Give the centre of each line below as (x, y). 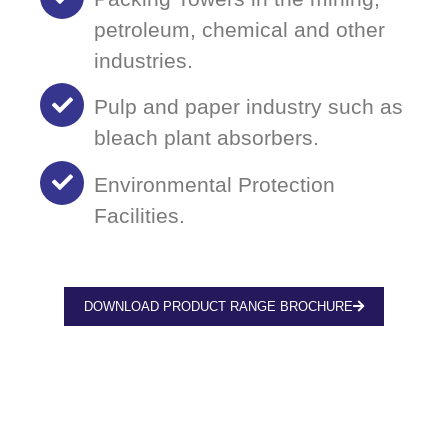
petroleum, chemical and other (239, 29)
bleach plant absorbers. (206, 138)
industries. (143, 60)
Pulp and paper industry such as (248, 107)
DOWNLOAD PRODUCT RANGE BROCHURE (218, 307)
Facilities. (139, 215)
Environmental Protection (214, 184)
